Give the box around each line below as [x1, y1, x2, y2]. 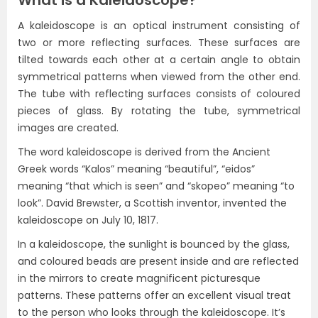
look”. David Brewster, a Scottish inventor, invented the [18, 196, 287, 210]
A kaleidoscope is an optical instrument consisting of [18, 18, 300, 33]
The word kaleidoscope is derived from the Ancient [18, 145, 270, 159]
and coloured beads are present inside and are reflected [18, 254, 299, 268]
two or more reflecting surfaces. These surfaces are [18, 35, 300, 50]
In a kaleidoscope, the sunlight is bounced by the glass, [18, 237, 290, 251]
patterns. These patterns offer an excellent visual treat [18, 288, 291, 302]
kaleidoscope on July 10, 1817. [18, 213, 158, 227]
